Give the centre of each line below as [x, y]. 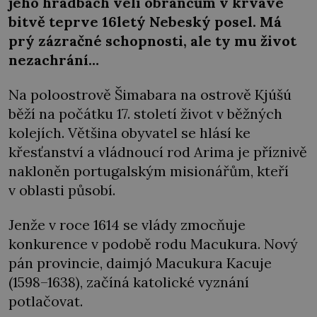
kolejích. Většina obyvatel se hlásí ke [129, 132]
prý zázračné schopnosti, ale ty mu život [152, 40]
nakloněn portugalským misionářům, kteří [149, 171]
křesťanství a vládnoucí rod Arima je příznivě [158, 151]
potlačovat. [46, 301]
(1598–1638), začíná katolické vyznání [129, 282]
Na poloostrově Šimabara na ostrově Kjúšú [150, 94]
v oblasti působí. [62, 190]
